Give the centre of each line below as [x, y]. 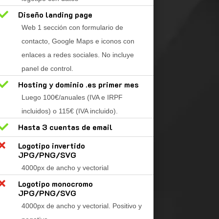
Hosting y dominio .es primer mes [79, 85]
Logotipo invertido [52, 146]
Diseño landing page [55, 15]
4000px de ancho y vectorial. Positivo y [82, 206]
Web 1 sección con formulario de [73, 28]
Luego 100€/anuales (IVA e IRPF [72, 98]
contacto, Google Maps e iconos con [78, 41]
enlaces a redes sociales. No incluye [78, 55]
